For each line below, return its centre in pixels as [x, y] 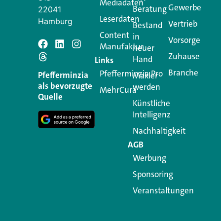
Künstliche [151, 103]
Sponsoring [153, 174]
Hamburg [55, 21]
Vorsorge [184, 40]
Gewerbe [184, 7]
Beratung [149, 9]
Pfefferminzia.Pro [131, 74]
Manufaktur [122, 46]
